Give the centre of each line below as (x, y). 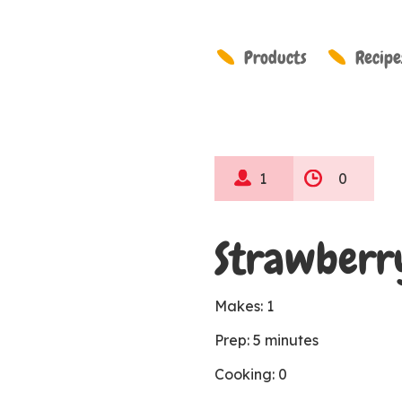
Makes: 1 (246, 306)
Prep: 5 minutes (270, 340)
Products (275, 57)
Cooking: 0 (251, 374)
